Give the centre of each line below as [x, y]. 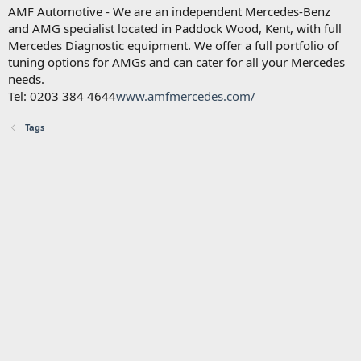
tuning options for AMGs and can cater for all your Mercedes [176, 62]
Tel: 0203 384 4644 [62, 95]
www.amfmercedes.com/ [186, 95]
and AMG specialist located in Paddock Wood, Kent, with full [175, 28]
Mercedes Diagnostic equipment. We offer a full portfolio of [173, 45]
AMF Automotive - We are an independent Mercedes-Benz [169, 11]
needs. [26, 79]
